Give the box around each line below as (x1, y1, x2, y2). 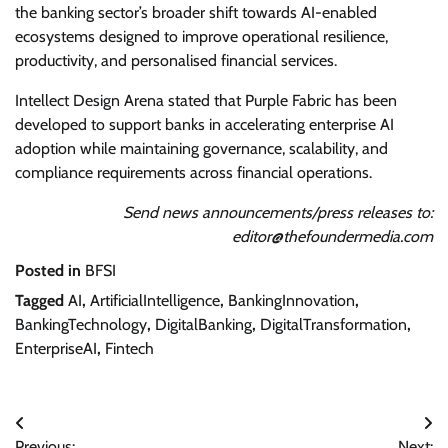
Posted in (15, 260, 85, 280)
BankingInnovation (228, 290, 355, 310)
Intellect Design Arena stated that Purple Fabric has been (15, 90, 397, 110)
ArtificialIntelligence (90, 290, 220, 310)
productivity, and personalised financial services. (15, 50, 337, 70)
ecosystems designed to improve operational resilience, (15, 26, 388, 46)
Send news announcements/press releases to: (123, 202, 433, 222)
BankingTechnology (15, 314, 147, 334)
